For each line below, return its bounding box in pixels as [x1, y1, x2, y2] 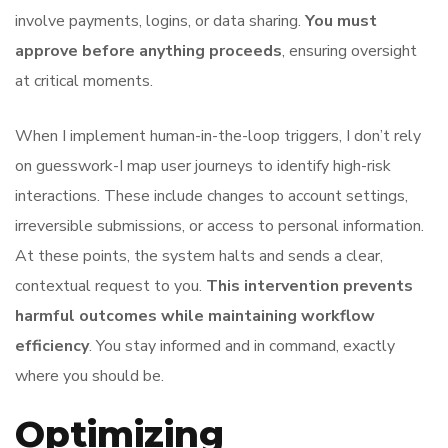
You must [305, 10, 377, 32]
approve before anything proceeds [15, 40, 282, 62]
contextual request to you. [15, 275, 206, 297]
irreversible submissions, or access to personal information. [15, 215, 424, 237]
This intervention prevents [206, 275, 413, 297]
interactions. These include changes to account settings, [15, 185, 408, 207]
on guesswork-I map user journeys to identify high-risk [15, 155, 391, 177]
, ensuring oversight [282, 40, 417, 62]
